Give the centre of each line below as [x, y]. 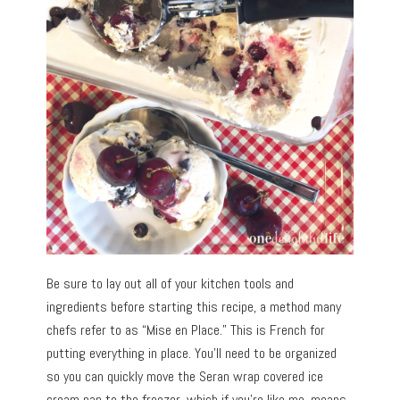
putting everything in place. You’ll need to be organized [192, 353]
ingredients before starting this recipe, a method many [194, 306]
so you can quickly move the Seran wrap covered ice [185, 376]
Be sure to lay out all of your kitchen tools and [171, 283]
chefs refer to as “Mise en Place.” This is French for [186, 329]
